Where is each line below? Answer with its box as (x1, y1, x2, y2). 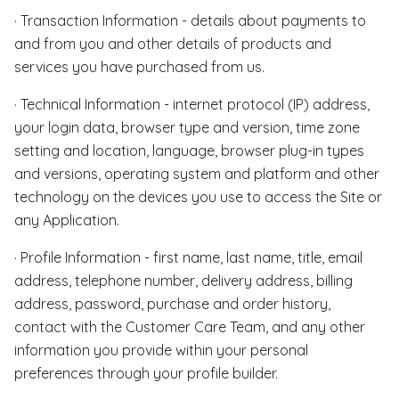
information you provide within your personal (14, 341, 308, 359)
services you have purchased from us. (14, 58, 265, 76)
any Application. (14, 211, 119, 229)
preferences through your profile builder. (14, 364, 278, 382)
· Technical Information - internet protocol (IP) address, (14, 95, 370, 113)
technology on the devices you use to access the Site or (14, 188, 382, 206)
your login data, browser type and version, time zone (14, 118, 360, 136)
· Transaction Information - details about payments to (14, 12, 366, 29)
